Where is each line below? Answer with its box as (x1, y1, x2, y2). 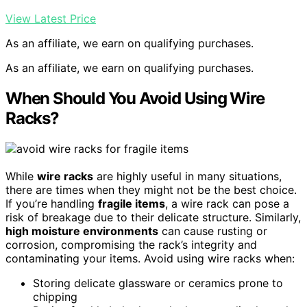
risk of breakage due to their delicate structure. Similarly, (5, 210, 301, 225)
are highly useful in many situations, (93, 169, 282, 184)
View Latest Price (5, 12, 96, 26)
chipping (33, 290, 77, 304)
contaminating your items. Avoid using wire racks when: (5, 251, 295, 266)
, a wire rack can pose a (165, 197, 289, 211)
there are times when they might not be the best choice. (5, 183, 297, 197)
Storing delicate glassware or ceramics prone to (33, 276, 283, 291)
